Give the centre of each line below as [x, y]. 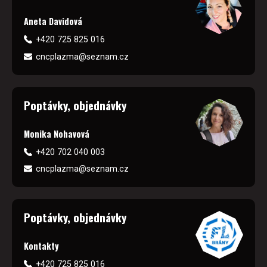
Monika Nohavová [57, 133]
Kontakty [41, 246]
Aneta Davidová [53, 21]
